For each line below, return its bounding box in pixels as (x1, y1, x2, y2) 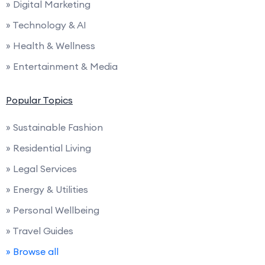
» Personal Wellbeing (6, 203, 99, 216)
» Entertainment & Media (6, 60, 118, 72)
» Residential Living (6, 141, 91, 154)
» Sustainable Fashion (6, 121, 103, 133)
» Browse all (6, 245, 59, 257)
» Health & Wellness (6, 39, 95, 51)
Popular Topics (6, 93, 73, 106)
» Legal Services (6, 162, 77, 174)
